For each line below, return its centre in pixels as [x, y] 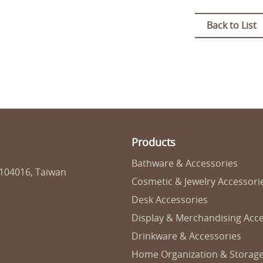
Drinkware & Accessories [186, 236]
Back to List [231, 25]
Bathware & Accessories [185, 163]
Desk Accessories [170, 200]
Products [154, 142]
